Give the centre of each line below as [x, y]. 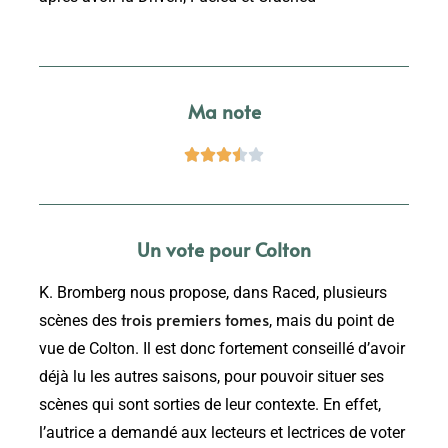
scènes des [80, 321]
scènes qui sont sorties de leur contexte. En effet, [210, 405]
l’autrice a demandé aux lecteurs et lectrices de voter [222, 433]
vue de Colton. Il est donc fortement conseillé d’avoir [222, 349]
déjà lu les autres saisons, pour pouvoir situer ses [211, 377]
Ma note [224, 111]
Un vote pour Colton [224, 249]
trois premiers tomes [195, 320]
